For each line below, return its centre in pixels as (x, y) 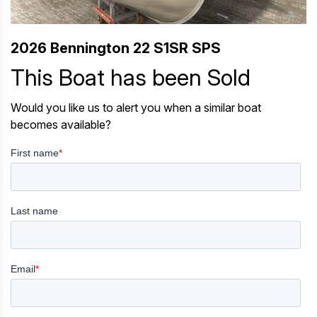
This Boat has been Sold (131, 78)
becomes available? (61, 125)
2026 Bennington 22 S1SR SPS (116, 48)
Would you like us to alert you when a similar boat (136, 108)
